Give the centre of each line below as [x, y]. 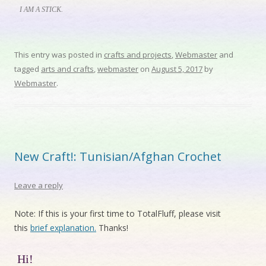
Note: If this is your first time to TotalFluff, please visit [118, 214]
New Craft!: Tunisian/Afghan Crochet [118, 157]
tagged [28, 69]
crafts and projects [138, 55]
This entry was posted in [59, 55]
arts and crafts [67, 69]
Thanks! [112, 228]
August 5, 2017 [177, 69]
